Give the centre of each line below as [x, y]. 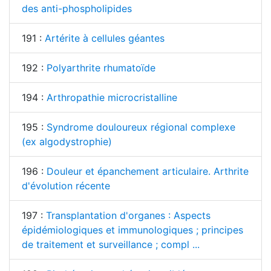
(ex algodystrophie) [67, 142]
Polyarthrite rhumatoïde [101, 68]
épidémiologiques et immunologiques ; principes [132, 230]
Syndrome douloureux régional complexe [141, 127]
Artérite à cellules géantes [105, 38]
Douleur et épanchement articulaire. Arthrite [148, 171]
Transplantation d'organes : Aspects [128, 216]
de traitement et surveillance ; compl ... [111, 245]
